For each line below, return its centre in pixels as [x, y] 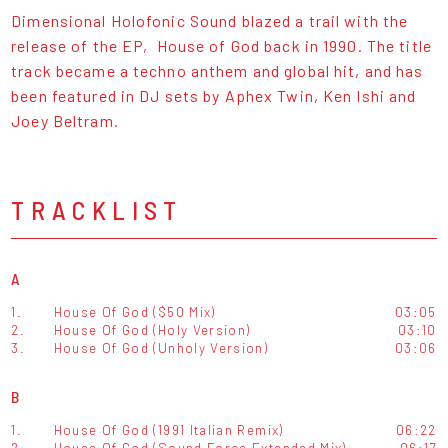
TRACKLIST [97, 209]
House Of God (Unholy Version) [161, 347]
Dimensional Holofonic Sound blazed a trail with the [210, 20]
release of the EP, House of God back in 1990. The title [221, 45]
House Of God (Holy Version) [152, 329]
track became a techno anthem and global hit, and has [217, 70]
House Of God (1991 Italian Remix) [168, 429]
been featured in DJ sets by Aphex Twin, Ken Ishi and [214, 95]
